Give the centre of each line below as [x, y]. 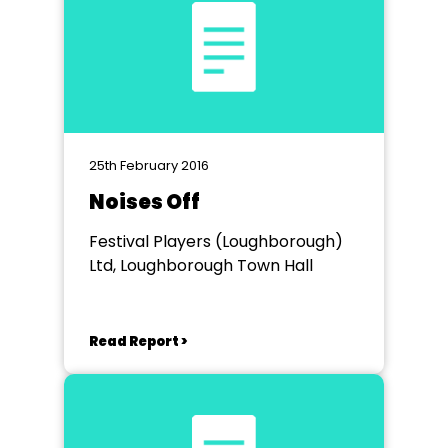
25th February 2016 [149, 165]
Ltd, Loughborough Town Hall [201, 265]
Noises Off [144, 202]
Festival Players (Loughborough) [216, 241]
